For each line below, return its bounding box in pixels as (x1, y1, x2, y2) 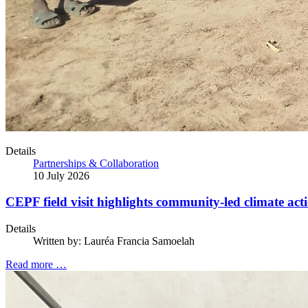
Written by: (33, 235, 84, 247)
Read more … (5, 258, 67, 271)
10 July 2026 (33, 169, 89, 181)
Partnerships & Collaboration (33, 157, 159, 169)
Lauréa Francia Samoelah (84, 235, 195, 247)
